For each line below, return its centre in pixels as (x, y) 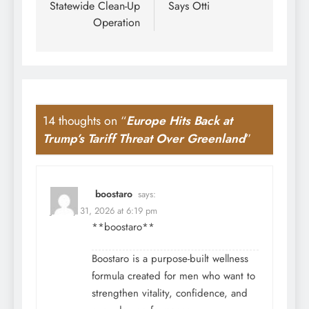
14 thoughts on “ (84, 120)
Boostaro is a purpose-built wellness (170, 259)
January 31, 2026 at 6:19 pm (104, 211)
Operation (117, 22)
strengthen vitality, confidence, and (170, 293)
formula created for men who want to (173, 276)
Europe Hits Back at (179, 120)
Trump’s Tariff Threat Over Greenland (144, 138)
